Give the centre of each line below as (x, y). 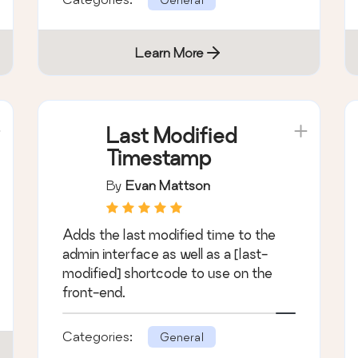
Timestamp (159, 157)
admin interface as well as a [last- (165, 253)
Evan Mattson (168, 185)
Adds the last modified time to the (169, 234)
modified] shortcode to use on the (168, 272)
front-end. (94, 292)
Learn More (169, 52)
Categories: (99, 336)
